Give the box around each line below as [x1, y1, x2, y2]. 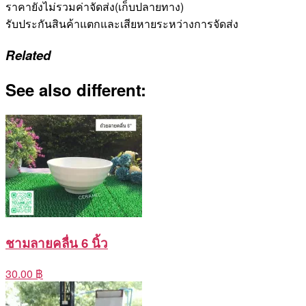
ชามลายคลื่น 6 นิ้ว [5, 233, 108, 252]
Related [5, 45, 51, 64]
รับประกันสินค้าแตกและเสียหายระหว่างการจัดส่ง [5, 16, 238, 32]
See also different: [5, 77, 146, 101]
